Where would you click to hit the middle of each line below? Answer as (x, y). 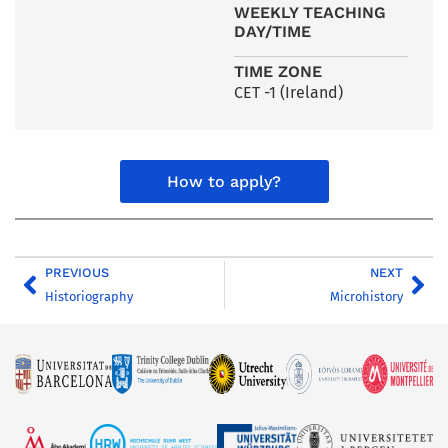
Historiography (89, 297)
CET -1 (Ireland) (288, 93)
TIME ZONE (278, 72)
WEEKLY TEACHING (310, 13)
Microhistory (366, 297)
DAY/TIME (272, 32)
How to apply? (224, 182)
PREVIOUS (77, 273)
